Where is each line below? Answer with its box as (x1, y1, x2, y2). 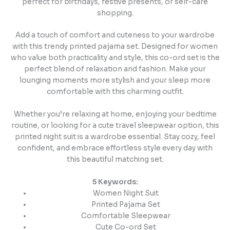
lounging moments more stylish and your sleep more (20, 76, 210, 85)
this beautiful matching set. (66, 155, 164, 164)
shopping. (97, 8, 133, 17)
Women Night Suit (92, 189, 159, 198)
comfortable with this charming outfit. (46, 87, 184, 97)
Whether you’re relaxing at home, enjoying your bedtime (13, 110, 217, 119)
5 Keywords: (92, 178, 138, 187)
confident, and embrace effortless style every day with (17, 144, 213, 153)
